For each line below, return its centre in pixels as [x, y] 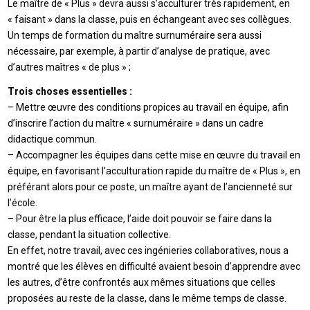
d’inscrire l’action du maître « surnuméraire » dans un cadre [136, 123]
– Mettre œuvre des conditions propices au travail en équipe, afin [148, 107]
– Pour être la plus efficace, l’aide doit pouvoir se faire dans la [140, 218]
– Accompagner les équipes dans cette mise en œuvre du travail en [154, 155]
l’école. [23, 202]
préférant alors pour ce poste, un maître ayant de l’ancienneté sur [151, 186]
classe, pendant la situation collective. [90, 234]
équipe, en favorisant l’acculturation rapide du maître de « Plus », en [154, 171]
